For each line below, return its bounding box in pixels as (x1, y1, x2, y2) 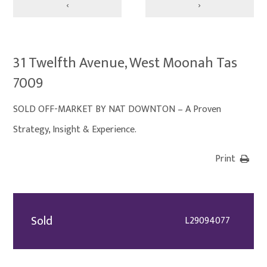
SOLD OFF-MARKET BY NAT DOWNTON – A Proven (13, 101, 222, 117)
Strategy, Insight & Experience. (13, 122, 137, 138)
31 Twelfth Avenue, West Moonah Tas (13, 51, 238, 75)
